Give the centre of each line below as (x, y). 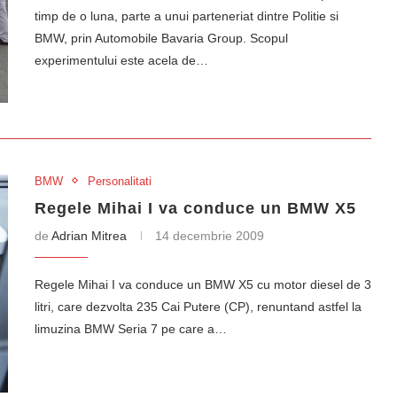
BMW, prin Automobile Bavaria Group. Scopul (161, 38)
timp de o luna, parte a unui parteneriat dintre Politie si (187, 16)
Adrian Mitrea (89, 235)
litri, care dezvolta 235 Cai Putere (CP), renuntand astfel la (198, 306)
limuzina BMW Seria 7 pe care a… (131, 328)
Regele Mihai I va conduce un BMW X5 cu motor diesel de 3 (203, 284)
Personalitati (120, 181)
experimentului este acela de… (121, 60)
